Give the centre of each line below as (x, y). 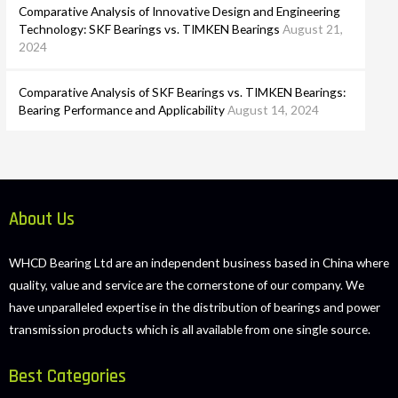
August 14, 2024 (274, 109)
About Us (42, 220)
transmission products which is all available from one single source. (190, 329)
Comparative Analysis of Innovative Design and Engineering (180, 11)
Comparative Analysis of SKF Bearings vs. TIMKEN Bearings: (183, 92)
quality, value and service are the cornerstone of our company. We (187, 284)
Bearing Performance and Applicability (122, 109)
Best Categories (68, 376)
